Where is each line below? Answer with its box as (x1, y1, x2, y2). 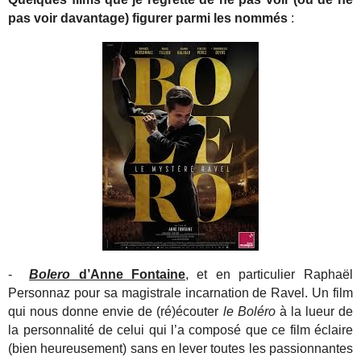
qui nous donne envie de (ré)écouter (8, 305, 223, 319)
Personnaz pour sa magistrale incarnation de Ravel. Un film (8, 286, 353, 301)
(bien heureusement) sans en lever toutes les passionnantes (8, 342, 353, 356)
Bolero (29, 268, 71, 282)
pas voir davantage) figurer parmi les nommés (8, 10, 292, 25)
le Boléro (222, 305, 276, 319)
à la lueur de (275, 305, 353, 319)
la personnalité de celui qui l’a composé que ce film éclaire (8, 323, 353, 338)
